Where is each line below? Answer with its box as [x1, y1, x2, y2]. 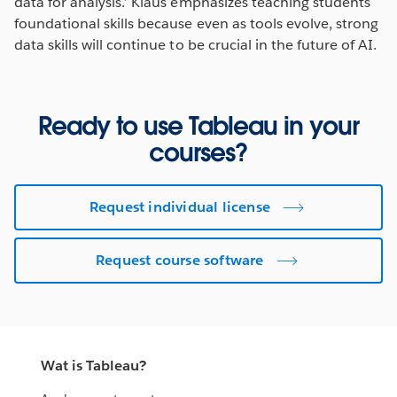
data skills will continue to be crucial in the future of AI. [14, 35, 378, 54]
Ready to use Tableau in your [38, 109, 359, 142]
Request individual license [89, 197, 270, 216]
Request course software [96, 250, 264, 269]
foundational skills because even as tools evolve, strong [14, 13, 379, 33]
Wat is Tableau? [41, 356, 147, 376]
